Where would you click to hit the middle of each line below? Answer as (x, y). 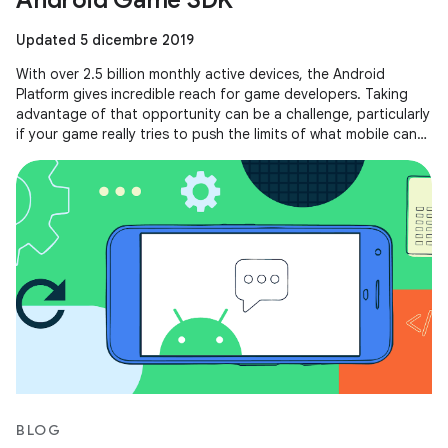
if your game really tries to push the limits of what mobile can (216, 134)
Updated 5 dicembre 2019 (105, 40)
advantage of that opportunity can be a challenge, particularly (223, 114)
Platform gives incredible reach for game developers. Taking (212, 94)
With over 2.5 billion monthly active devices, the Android (200, 74)
